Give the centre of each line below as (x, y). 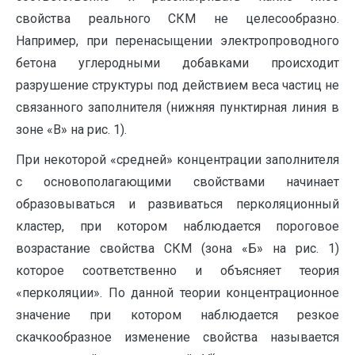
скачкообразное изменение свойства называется (177, 338)
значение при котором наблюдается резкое (177, 315)
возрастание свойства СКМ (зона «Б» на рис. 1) (177, 249)
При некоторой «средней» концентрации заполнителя (177, 160)
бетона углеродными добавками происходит (177, 63)
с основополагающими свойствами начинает (177, 182)
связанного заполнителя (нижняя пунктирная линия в (177, 108)
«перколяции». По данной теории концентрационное (177, 293)
